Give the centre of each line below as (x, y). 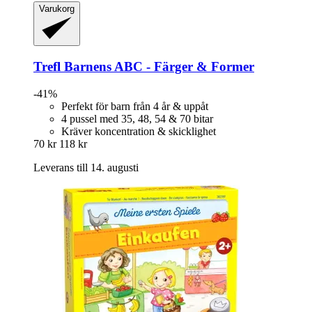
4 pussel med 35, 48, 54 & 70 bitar (137, 118)
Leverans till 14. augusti (86, 167)
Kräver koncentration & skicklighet (139, 131)
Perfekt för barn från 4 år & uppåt (135, 106)
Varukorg (57, 9)
